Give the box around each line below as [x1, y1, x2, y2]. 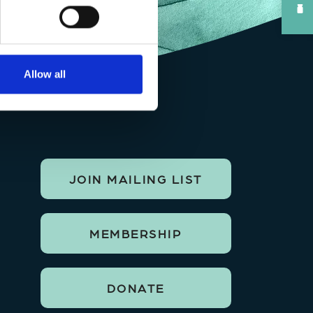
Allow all [23, 68, 66, 80]
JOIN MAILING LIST [68, 170, 203, 187]
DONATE [106, 279, 165, 296]
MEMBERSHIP [89, 225, 182, 241]
